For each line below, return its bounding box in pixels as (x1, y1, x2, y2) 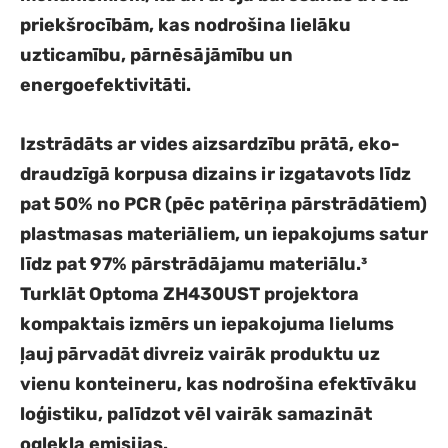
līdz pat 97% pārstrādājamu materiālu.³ (20, 253, 367, 276)
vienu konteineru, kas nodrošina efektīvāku (20, 373, 417, 396)
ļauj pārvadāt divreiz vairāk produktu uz (20, 343, 380, 366)
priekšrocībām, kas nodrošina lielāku (20, 14, 351, 37)
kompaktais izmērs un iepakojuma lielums (20, 313, 394, 336)
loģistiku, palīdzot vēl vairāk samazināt (20, 403, 372, 426)
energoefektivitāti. (20, 74, 191, 97)
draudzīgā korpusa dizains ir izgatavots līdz (20, 163, 411, 186)
